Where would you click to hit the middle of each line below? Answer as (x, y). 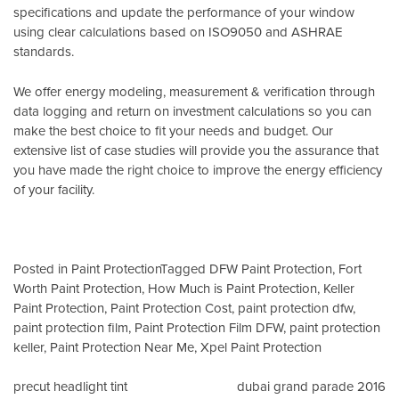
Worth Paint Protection (77, 288)
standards (42, 52)
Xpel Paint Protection (261, 346)
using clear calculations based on (111, 32)
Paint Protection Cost (171, 307)
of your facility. (54, 189)
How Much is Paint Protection (232, 288)
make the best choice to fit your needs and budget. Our (173, 130)
